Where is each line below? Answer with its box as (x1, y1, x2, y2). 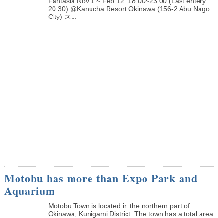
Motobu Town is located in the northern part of (48, 201, 190, 210)
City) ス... (48, 12, 77, 20)
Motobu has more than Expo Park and (4, 169, 198, 186)
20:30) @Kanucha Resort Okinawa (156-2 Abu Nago (48, 4, 210, 13)
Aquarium (4, 182, 55, 199)
